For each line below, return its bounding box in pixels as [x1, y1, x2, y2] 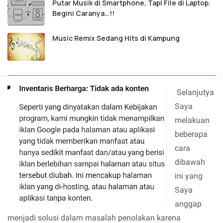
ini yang [175, 171, 203, 181]
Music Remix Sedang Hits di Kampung [52, 33, 180, 43]
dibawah [175, 157, 206, 167]
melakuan [175, 115, 210, 125]
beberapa [175, 129, 208, 139]
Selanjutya [177, 88, 215, 98]
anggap [175, 199, 202, 209]
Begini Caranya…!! [52, 8, 114, 18]
